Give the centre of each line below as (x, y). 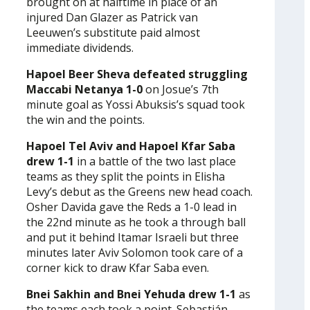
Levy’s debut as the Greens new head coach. (139, 192)
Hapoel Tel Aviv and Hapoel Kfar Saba (131, 146)
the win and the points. (85, 120)
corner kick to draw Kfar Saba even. (118, 268)
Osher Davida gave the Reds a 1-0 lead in (131, 207)
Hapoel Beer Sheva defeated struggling (137, 74)
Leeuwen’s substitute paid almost (113, 33)
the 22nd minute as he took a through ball (136, 222)
